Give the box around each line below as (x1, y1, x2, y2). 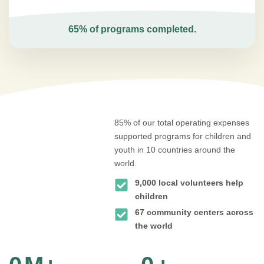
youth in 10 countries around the (114, 145, 236, 154)
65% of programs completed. (68, 24, 196, 34)
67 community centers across (135, 207, 254, 217)
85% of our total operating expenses (114, 118, 250, 127)
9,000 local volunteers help (135, 178, 244, 187)
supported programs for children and (114, 131, 252, 141)
